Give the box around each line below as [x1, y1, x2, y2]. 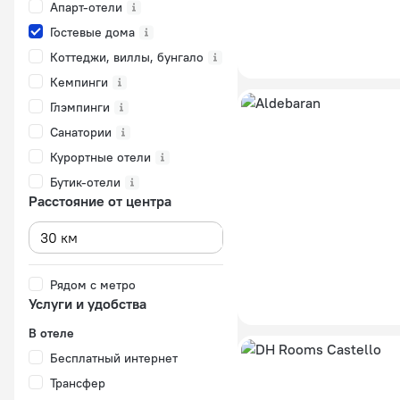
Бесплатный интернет [50, 350, 178, 366]
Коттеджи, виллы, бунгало [50, 49, 204, 65]
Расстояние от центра [29, 192, 171, 210]
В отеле [29, 325, 74, 341]
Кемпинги [50, 74, 108, 90]
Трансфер [50, 375, 105, 391]
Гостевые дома [50, 24, 135, 40]
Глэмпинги [50, 99, 110, 115]
